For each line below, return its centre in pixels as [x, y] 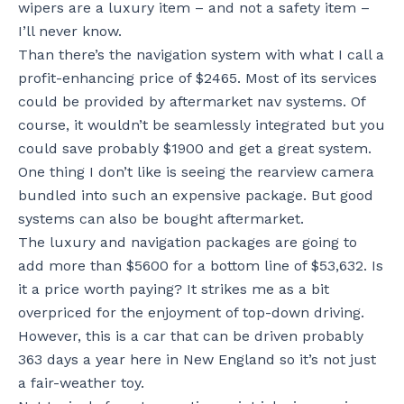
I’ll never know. [70, 31]
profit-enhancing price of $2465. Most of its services [197, 78]
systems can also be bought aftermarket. [161, 218]
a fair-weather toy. [81, 382]
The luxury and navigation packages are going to [188, 242]
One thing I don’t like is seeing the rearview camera [196, 171]
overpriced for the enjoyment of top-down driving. [191, 312]
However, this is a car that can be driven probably [191, 335]
